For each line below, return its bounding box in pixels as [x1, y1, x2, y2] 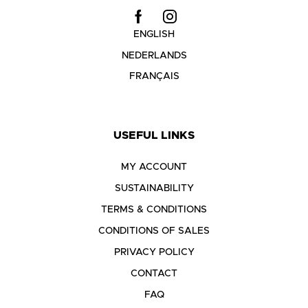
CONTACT [131, 269, 177, 279]
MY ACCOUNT [121, 162, 187, 173]
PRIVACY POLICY [113, 247, 195, 258]
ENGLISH [133, 30, 175, 40]
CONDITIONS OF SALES [98, 226, 210, 236]
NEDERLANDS [121, 51, 187, 61]
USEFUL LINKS [113, 130, 195, 142]
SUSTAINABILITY [114, 184, 194, 194]
